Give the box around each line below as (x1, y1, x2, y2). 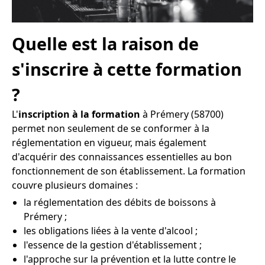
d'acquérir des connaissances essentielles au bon (12, 150, 232, 164)
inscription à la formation (18, 108, 140, 121)
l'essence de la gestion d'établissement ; (24, 238, 202, 252)
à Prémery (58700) (140, 108, 224, 121)
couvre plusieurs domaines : (12, 179, 138, 192)
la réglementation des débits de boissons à (24, 196, 216, 209)
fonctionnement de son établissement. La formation (12, 164, 245, 178)
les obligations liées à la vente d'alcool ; (24, 224, 198, 238)
